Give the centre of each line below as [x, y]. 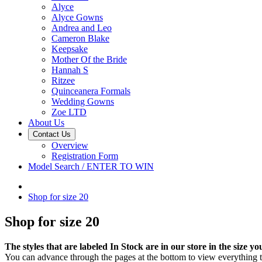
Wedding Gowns [83, 101]
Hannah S [70, 70]
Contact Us [52, 134]
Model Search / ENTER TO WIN [91, 166]
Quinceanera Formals [91, 91]
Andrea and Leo [82, 28]
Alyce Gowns [77, 17]
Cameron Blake [80, 38]
